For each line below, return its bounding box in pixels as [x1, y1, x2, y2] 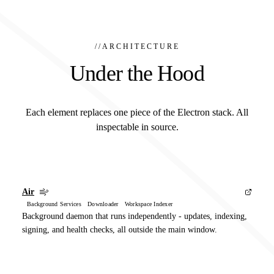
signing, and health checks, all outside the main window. [22, 224, 217, 234]
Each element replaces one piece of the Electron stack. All [26, 106, 248, 117]
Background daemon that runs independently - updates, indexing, [22, 211, 247, 221]
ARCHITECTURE [102, 42, 180, 51]
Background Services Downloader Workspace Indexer [27, 200, 172, 207]
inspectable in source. [95, 121, 179, 132]
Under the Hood [70, 61, 204, 86]
